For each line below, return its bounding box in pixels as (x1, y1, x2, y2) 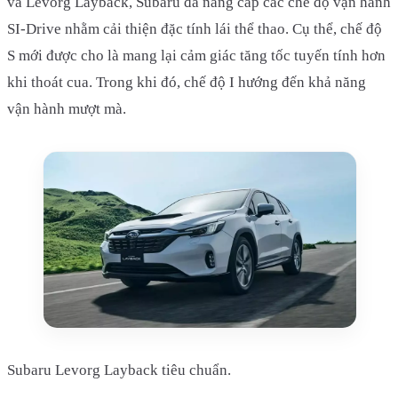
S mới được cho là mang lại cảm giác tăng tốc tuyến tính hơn (7, 47, 386, 65)
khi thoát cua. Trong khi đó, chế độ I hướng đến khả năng (7, 74, 366, 92)
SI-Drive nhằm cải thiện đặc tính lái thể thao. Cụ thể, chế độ (7, 20, 382, 38)
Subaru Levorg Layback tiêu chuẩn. (7, 362, 231, 379)
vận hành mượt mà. (7, 100, 126, 118)
